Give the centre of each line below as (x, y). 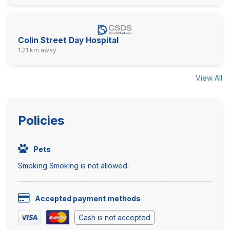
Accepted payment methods (88, 198)
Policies (41, 120)
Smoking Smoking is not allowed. (73, 165)
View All (209, 78)
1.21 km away (37, 50)
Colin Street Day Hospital (68, 40)
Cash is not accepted (114, 217)
